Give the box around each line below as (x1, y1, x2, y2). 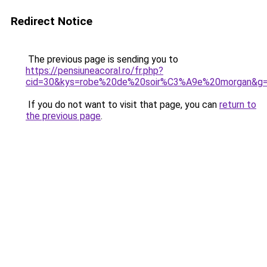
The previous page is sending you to (26, 54, 178, 65)
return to (219, 99, 256, 110)
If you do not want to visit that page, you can (26, 99, 219, 110)
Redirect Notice (11, 14, 92, 28)
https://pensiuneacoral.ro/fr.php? (26, 65, 163, 76)
